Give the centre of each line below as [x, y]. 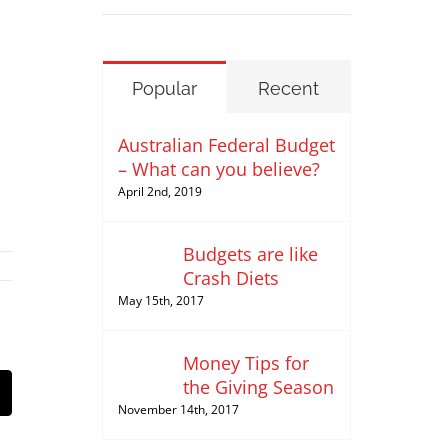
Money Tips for [245, 362]
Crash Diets [230, 277]
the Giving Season [258, 386]
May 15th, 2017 [160, 300]
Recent [288, 88]
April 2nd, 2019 [159, 191]
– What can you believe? [218, 168]
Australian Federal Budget [226, 144]
